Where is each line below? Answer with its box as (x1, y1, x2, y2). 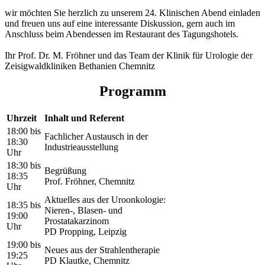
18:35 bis (7, 200, 41, 211)
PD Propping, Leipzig (44, 227, 127, 237)
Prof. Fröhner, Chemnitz (44, 176, 135, 187)
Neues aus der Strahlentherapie (44, 245, 160, 256)
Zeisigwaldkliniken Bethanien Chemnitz (5, 61, 155, 72)
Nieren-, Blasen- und (44, 205, 122, 216)
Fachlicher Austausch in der (44, 131, 148, 142)
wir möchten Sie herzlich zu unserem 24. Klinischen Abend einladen (5, 8, 260, 18)
